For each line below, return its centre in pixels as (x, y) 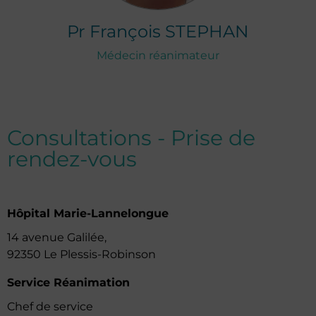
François (127, 31)
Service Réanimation (68, 282)
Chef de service (50, 306)
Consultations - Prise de (131, 138)
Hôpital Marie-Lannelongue (88, 213)
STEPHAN (207, 31)
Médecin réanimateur (158, 55)
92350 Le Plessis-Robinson (81, 254)
